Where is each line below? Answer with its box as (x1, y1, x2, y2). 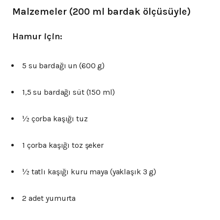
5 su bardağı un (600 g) (22, 60, 105, 70)
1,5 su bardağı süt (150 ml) (22, 87, 115, 97)
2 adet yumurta (22, 193, 76, 203)
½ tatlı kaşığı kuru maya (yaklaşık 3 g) (22, 166, 157, 176)
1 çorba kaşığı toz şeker (22, 140, 104, 150)
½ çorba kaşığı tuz (22, 113, 88, 123)
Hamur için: (12, 30, 62, 42)
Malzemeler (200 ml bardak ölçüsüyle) (12, 6, 191, 17)
